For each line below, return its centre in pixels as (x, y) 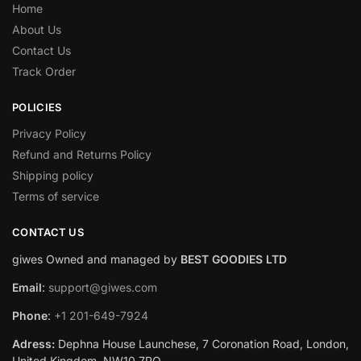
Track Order (44, 71)
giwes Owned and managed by (96, 259)
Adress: (33, 343)
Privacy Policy (49, 134)
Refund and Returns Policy (82, 155)
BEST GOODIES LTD (234, 259)
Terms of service (56, 197)
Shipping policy (53, 176)
